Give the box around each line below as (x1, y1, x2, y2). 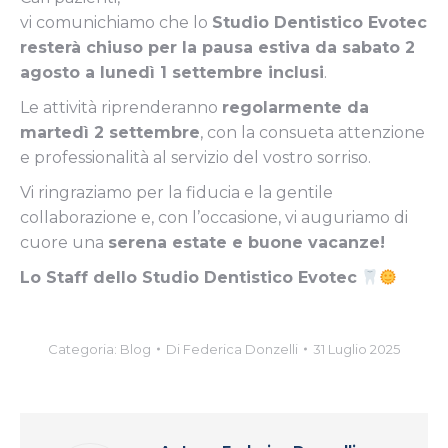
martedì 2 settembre (20, 122, 200, 142)
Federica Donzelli (183, 340, 298, 357)
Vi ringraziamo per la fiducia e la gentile (20, 182, 333, 202)
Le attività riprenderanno (20, 97, 222, 117)
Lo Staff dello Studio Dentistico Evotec (20, 267, 357, 287)
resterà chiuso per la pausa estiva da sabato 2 (20, 37, 415, 57)
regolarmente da (222, 97, 369, 117)
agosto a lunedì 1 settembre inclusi (20, 62, 324, 82)
